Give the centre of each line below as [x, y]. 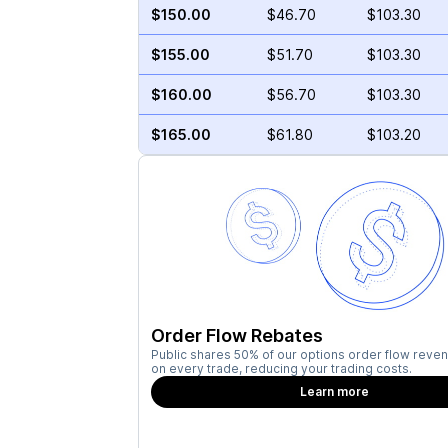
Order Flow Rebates [236, 335]
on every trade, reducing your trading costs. [281, 368]
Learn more [335, 391]
